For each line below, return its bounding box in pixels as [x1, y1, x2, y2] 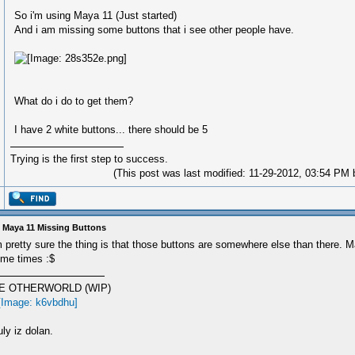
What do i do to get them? [14, 95, 133, 107]
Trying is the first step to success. [10, 153, 168, 165]
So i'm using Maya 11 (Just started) [14, 10, 177, 21]
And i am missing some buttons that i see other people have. [14, 24, 294, 36]
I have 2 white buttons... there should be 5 [14, 124, 208, 136]
